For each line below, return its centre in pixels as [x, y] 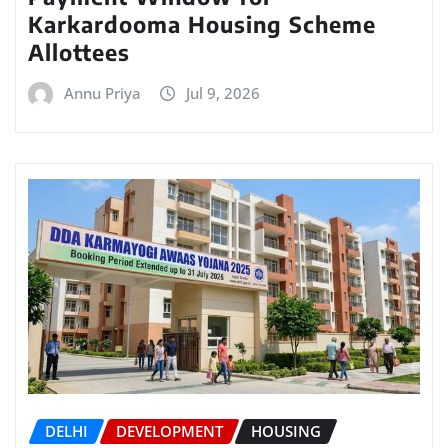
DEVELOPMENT [169, 431]
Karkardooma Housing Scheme [202, 24]
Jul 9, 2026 [223, 93]
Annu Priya [102, 93]
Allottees [79, 52]
